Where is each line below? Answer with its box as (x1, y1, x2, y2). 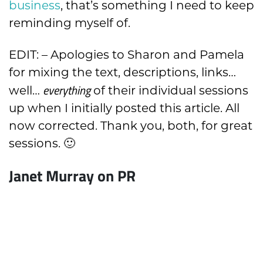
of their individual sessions (90, 83, 248, 98)
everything (43, 82, 90, 99)
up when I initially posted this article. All (9, 101, 240, 116)
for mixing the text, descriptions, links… (9, 65, 236, 80)
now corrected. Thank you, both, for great (9, 119, 252, 133)
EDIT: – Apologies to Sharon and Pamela (9, 48, 244, 62)
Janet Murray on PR (9, 164, 136, 187)
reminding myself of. (9, 16, 130, 31)
